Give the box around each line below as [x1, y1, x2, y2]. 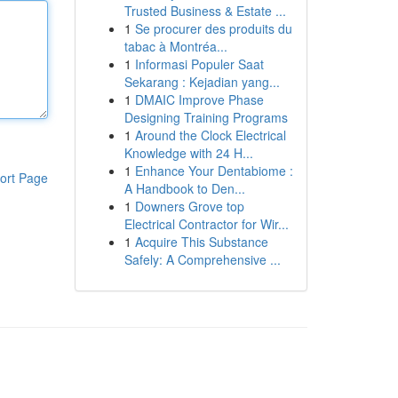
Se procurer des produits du [134, 20, 292, 37]
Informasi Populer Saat [134, 55, 264, 73]
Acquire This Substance [134, 233, 268, 251]
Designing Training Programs [123, 108, 288, 126]
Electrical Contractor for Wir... [123, 215, 289, 233]
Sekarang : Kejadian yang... [123, 73, 280, 91]
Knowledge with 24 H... [123, 144, 253, 162]
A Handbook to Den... [123, 179, 245, 197]
